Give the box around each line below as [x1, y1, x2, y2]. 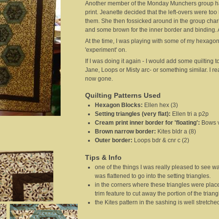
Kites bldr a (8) [157, 128, 196, 135]
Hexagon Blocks [95, 102, 141, 109]
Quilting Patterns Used [85, 91, 161, 100]
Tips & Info [85, 153, 122, 161]
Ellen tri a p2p [172, 110, 209, 118]
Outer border [95, 137, 131, 144]
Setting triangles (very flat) [95, 110, 169, 118]
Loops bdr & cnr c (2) [134, 137, 189, 144]
